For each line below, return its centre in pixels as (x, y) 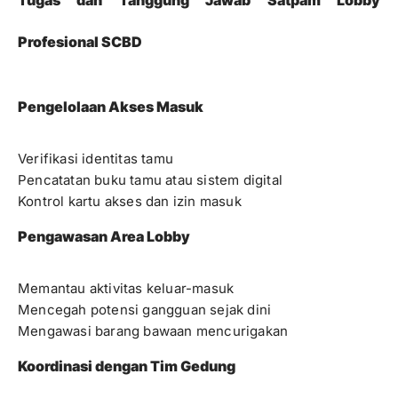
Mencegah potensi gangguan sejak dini (145, 310)
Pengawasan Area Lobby (104, 236)
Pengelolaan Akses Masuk (111, 107)
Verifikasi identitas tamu (96, 159)
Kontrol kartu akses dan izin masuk (130, 201)
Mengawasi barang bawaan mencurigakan (153, 331)
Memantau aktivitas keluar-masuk (126, 288)
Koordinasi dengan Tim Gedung (127, 366)
